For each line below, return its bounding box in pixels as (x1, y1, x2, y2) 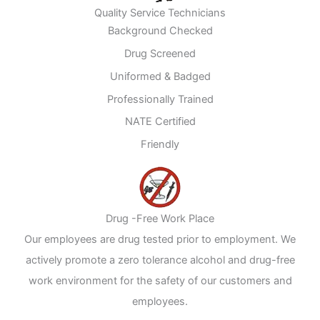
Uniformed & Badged (109, 69, 211, 83)
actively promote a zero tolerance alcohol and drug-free (25, 253, 295, 266)
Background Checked (107, 24, 213, 37)
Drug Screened (124, 46, 196, 60)
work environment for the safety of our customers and (28, 274, 292, 287)
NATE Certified (124, 115, 196, 129)
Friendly (141, 138, 179, 151)
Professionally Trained (106, 92, 214, 106)
